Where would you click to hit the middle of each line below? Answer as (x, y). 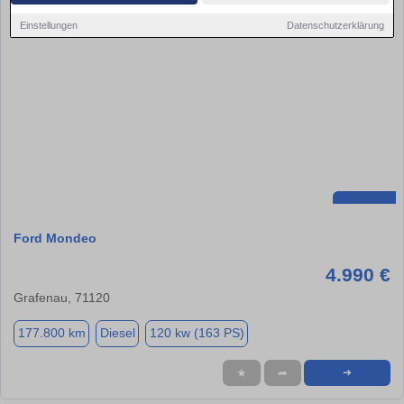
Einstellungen (49, 25)
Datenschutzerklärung (335, 25)
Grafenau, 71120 (62, 297)
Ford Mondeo (55, 238)
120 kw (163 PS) (197, 333)
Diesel (117, 333)
